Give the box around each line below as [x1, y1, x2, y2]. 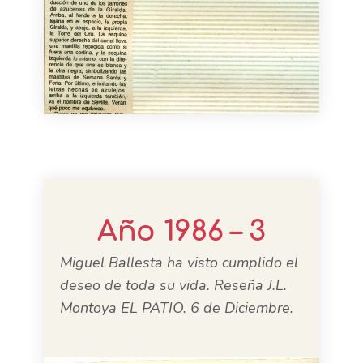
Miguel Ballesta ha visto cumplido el [60, 253, 298, 272]
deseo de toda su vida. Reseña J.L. [60, 275, 287, 295]
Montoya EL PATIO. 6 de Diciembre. [60, 298, 293, 318]
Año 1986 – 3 [97, 216, 266, 247]
